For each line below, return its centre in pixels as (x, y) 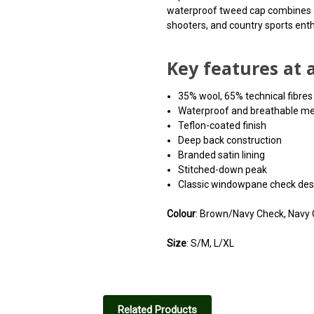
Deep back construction (230, 140)
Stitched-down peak (223, 169)
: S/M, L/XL (210, 243)
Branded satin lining (222, 155)
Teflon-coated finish (223, 125)
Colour (181, 213)
